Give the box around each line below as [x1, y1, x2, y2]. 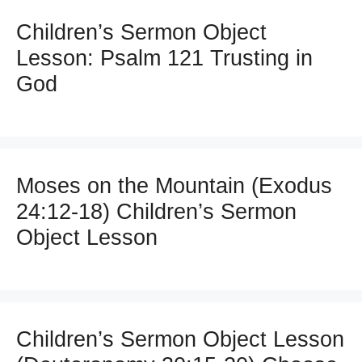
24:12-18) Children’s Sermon [16, 200, 297, 225]
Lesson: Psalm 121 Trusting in [16, 45, 313, 70]
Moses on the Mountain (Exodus [16, 174, 332, 199]
